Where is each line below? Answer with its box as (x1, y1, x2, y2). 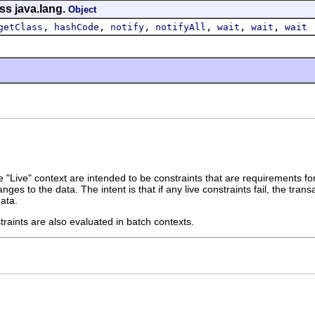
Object (68, 4, 96, 15)
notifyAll (155, 21, 206, 32)
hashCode (54, 21, 99, 32)
